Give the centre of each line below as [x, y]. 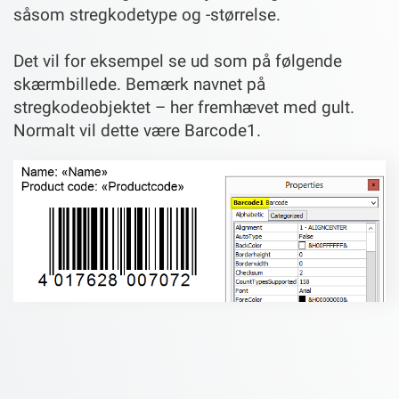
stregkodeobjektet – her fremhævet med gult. [184, 107]
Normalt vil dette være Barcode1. [137, 130]
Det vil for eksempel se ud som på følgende [178, 61]
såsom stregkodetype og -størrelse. [147, 14]
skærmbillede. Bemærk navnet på [139, 84]
